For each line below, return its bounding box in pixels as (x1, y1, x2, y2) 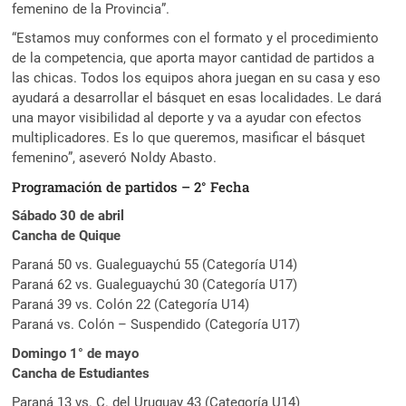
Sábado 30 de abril (12, 207, 125, 224)
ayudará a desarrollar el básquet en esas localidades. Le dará (12, 89, 382, 106)
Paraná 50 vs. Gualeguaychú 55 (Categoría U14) (12, 256, 298, 273)
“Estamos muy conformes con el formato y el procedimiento (12, 29, 380, 46)
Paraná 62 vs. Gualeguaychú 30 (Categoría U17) (12, 275, 298, 293)
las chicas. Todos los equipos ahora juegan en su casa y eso (12, 69, 382, 86)
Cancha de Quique (12, 227, 121, 244)
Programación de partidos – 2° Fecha (12, 177, 250, 196)
